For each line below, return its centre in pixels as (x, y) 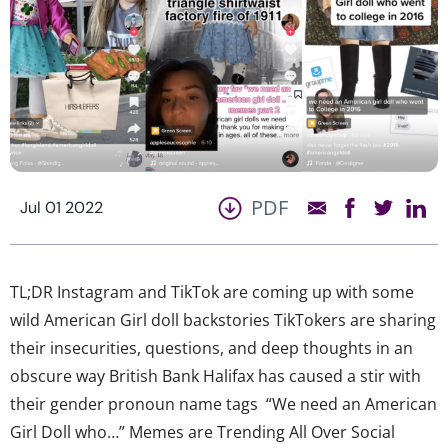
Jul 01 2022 (61, 207)
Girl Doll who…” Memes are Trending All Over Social (202, 431)
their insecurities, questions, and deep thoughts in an (211, 347)
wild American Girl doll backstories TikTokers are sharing (223, 319)
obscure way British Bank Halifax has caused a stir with (215, 375)
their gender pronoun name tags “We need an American (223, 403)
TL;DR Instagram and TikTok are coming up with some (212, 291)
